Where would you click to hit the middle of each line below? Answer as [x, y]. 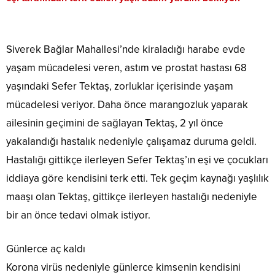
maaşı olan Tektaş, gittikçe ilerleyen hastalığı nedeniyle [132, 197]
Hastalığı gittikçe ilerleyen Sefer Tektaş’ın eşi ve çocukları [137, 160]
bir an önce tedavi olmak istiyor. [78, 215]
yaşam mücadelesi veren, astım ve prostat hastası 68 [126, 68]
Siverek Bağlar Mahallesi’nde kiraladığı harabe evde [126, 50]
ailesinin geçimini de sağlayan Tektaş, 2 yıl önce [115, 123]
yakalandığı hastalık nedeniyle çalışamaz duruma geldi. [131, 142]
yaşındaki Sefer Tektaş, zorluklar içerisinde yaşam [120, 87]
